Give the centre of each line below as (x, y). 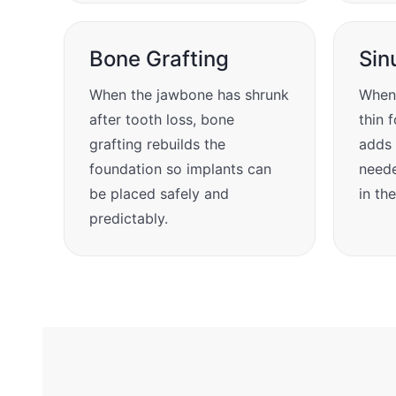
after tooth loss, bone (162, 119)
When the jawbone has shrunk (189, 94)
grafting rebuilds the (157, 144)
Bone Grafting (159, 58)
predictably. (129, 218)
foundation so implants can (180, 168)
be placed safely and (159, 193)
